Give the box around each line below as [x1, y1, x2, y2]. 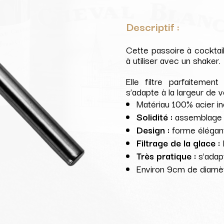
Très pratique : [136, 148, 199, 163]
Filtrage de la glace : [136, 135, 223, 150]
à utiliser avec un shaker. [126, 53, 221, 67]
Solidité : [136, 109, 173, 124]
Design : [136, 122, 170, 137]
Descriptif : [126, 18, 180, 35]
